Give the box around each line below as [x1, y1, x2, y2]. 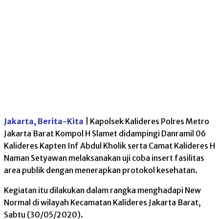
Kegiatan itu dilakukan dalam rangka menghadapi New [4, 185, 201, 196]
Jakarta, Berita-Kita [4, 116, 84, 127]
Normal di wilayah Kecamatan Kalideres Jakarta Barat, [4, 197, 201, 208]
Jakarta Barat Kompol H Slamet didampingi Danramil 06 [4, 129, 206, 139]
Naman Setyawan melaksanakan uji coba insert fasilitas [4, 153, 204, 163]
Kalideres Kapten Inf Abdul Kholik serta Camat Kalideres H [4, 141, 215, 151]
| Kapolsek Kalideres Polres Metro [84, 116, 209, 127]
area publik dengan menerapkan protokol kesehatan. [4, 165, 197, 175]
